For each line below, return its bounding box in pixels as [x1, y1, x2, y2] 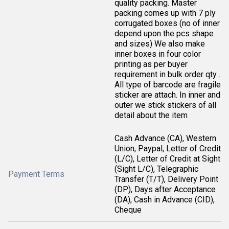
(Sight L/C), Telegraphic [114, 164, 198, 174]
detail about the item [114, 110, 188, 120]
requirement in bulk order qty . [114, 70, 220, 79]
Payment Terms [8, 169, 64, 179]
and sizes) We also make [114, 39, 205, 49]
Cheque [114, 205, 142, 215]
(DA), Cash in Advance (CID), [114, 195, 215, 204]
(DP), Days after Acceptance [114, 185, 216, 194]
